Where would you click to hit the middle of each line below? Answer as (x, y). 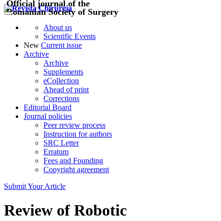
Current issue (61, 45)
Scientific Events (70, 36)
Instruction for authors (78, 134)
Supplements (63, 72)
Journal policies (48, 116)
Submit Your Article (35, 186)
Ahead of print (66, 90)
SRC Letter (61, 143)
